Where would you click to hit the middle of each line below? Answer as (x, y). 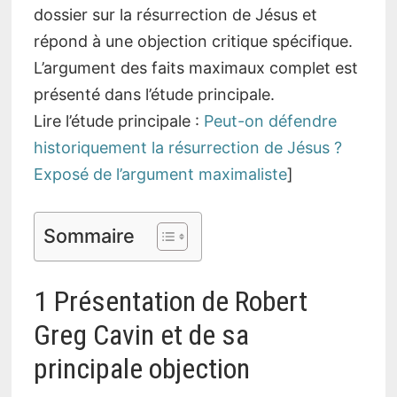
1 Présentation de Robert (170, 302)
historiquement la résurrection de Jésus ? (187, 147)
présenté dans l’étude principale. (154, 94)
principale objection (141, 369)
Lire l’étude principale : (118, 121)
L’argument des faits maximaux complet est (195, 67)
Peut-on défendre (270, 121)
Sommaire (89, 235)
